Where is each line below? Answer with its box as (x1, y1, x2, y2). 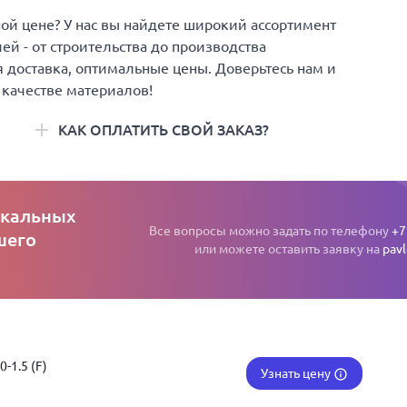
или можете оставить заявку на (194, 242, 382, 256)
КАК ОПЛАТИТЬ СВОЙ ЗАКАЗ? (58, 122, 269, 138)
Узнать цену (261, 366, 333, 381)
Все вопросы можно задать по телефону (149, 223, 392, 238)
